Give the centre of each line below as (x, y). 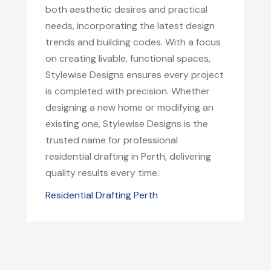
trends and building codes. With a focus (133, 42)
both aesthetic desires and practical (126, 9)
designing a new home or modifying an (129, 107)
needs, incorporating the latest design (130, 25)
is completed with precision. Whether (127, 91)
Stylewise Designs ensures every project (134, 74)
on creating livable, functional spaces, (128, 58)
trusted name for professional (111, 140)
